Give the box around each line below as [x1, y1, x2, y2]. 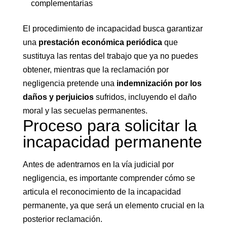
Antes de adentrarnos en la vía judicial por [22, 160, 174, 169]
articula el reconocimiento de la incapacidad [22, 187, 181, 196]
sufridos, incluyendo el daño [93, 93, 197, 101]
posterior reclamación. [22, 215, 102, 223]
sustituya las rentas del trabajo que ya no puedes [22, 52, 198, 60]
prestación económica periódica [38, 38, 162, 47]
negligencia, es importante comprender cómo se [22, 174, 195, 182]
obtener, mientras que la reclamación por [22, 65, 169, 74]
